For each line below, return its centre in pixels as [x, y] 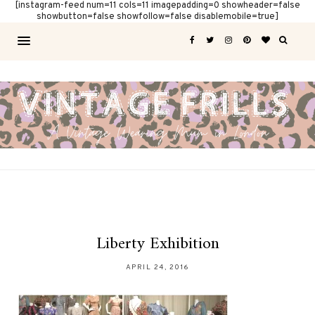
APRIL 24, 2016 [157, 268]
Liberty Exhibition [157, 244]
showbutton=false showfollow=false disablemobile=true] [157, 17]
